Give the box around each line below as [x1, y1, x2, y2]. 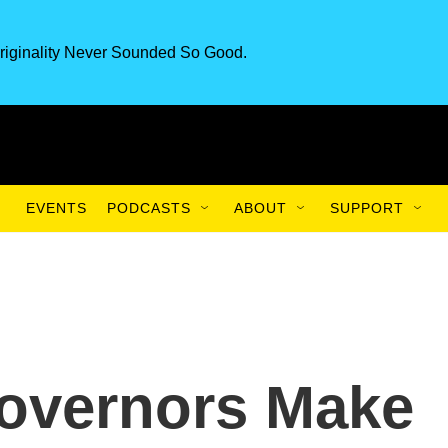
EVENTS [26, 200, 87, 216]
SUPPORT [330, 200, 404, 216]
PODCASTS [107, 200, 191, 216]
